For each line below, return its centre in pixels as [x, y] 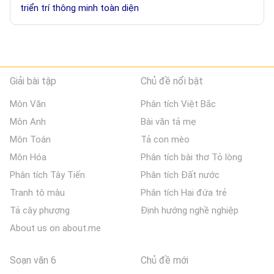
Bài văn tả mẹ [169, 122]
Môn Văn [28, 104]
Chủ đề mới [165, 261]
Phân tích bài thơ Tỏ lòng [192, 157]
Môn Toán [30, 140]
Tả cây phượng [40, 211]
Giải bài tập [33, 81]
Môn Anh [28, 122]
